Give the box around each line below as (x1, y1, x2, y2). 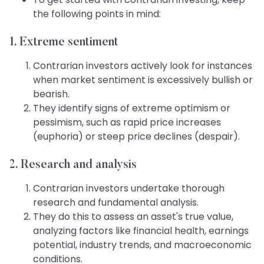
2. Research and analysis (9, 159, 137, 171)
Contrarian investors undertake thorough (33, 181, 225, 196)
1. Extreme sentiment (9, 37, 118, 49)
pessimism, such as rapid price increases (33, 115, 221, 130)
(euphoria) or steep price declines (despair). (33, 130, 240, 144)
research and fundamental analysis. (33, 196, 199, 210)
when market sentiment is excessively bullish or (33, 73, 253, 87)
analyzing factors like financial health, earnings (33, 224, 249, 238)
